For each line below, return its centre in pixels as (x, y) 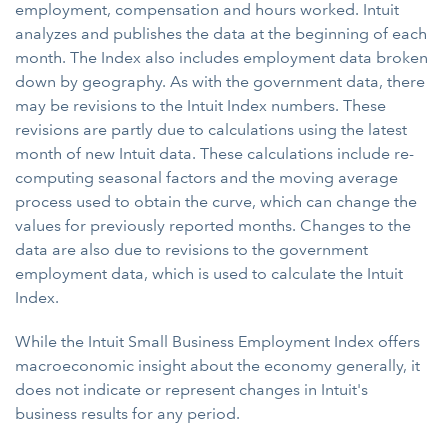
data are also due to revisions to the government (191, 249)
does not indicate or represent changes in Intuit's (191, 389)
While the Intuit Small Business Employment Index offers (217, 341)
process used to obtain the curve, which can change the (216, 201)
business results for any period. (127, 413)
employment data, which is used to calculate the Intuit (209, 273)
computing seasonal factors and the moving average (206, 177)
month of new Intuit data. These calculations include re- (214, 153)
